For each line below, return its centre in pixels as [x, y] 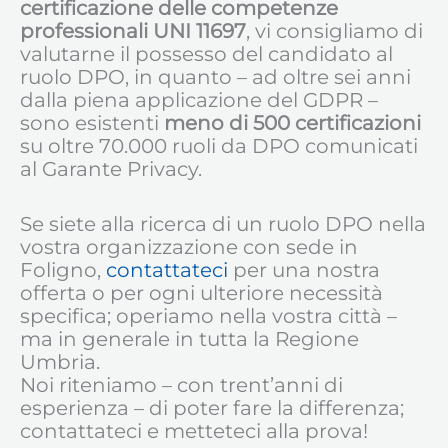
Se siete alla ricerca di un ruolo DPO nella [223, 224]
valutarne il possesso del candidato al [206, 54]
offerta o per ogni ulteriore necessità [201, 293]
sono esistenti [92, 123]
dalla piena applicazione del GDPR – [199, 100]
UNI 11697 [199, 31]
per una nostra [306, 270]
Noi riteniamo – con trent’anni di [181, 385]
